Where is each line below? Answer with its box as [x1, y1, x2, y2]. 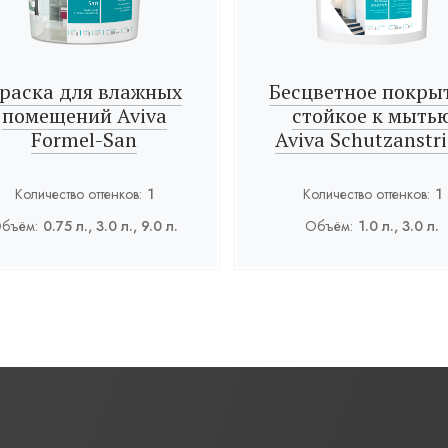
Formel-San [31, 126, 138, 153]
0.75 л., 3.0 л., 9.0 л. [43, 216, 179, 236]
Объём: [305, 216, 354, 236]
